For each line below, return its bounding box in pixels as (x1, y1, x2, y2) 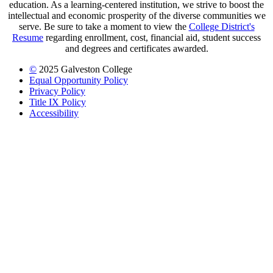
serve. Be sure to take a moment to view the (18, 21, 189, 32)
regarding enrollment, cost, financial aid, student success (43, 32, 261, 43)
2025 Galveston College (37, 64, 132, 75)
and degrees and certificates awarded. (65, 43, 208, 54)
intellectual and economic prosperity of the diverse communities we (7, 10, 266, 21)
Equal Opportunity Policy (29, 75, 128, 86)
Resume (12, 32, 43, 43)
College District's (188, 21, 255, 32)
